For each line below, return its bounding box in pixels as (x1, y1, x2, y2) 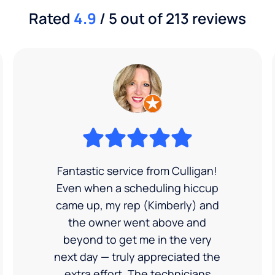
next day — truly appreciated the (54, 249, 221, 264)
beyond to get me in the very (63, 231, 212, 247)
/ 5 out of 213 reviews (96, 7, 246, 28)
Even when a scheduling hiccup (56, 180, 219, 195)
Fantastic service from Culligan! (57, 163, 218, 178)
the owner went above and (68, 214, 207, 230)
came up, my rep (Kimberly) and (55, 197, 219, 212)
